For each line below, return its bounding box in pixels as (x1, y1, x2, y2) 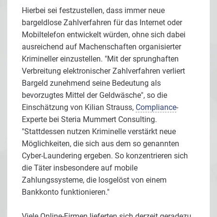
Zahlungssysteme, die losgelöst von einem (22, 175, 167, 185)
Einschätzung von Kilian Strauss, (22, 102, 136, 112)
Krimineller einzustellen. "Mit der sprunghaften (22, 54, 179, 63)
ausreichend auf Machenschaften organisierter (22, 42, 181, 51)
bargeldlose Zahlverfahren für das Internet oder (22, 17, 182, 27)
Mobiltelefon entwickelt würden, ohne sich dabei (22, 30, 186, 39)
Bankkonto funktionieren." (22, 187, 109, 197)
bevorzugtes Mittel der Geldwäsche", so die (22, 90, 167, 100)
